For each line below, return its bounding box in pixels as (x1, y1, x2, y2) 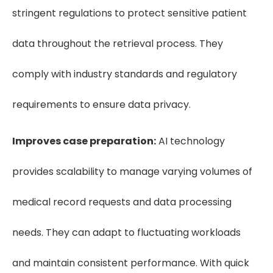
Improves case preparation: (12, 133, 156, 148)
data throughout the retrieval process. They (12, 36, 223, 51)
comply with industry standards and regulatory (12, 66, 237, 81)
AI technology (156, 133, 225, 148)
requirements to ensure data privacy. (12, 97, 191, 112)
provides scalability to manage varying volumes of (12, 164, 252, 179)
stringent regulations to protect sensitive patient (12, 5, 247, 20)
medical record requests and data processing (12, 194, 232, 209)
